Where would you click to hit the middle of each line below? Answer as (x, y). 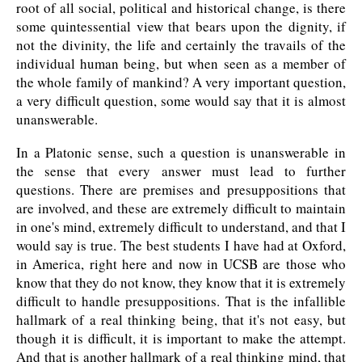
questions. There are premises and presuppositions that (181, 190)
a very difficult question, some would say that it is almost (181, 101)
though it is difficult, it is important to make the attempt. (181, 339)
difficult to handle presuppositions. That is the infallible (181, 301)
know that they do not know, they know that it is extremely (181, 283)
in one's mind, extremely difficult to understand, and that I (181, 227)
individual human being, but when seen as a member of (181, 64)
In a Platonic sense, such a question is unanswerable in (181, 153)
